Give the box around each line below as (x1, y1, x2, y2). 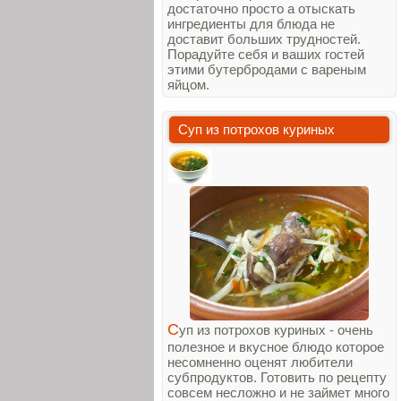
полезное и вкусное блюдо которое (167, 339, 384, 354)
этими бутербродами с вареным (167, 62, 366, 77)
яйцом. (167, 77, 209, 92)
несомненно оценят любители (167, 354, 353, 370)
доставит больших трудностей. (167, 31, 361, 47)
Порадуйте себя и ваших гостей (167, 47, 364, 62)
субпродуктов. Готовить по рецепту (167, 370, 387, 385)
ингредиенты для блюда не (167, 16, 335, 31)
